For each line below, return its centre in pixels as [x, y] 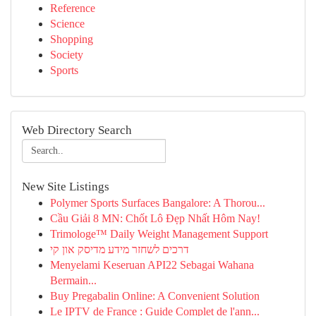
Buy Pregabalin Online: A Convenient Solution [155, 296]
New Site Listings [66, 187]
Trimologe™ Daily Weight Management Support [159, 234]
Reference [73, 8]
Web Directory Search [77, 130]
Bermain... [73, 280]
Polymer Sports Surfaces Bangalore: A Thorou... [158, 203]
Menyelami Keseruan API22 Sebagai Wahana [152, 265]
